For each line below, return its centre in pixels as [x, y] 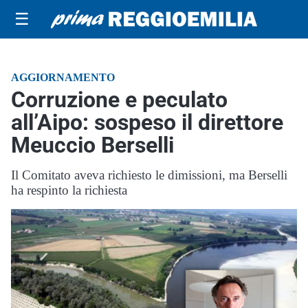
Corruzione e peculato [119, 100]
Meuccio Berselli [92, 145]
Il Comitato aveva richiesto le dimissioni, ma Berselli [149, 175]
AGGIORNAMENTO [63, 77]
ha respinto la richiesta [69, 190]
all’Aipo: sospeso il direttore [147, 122]
